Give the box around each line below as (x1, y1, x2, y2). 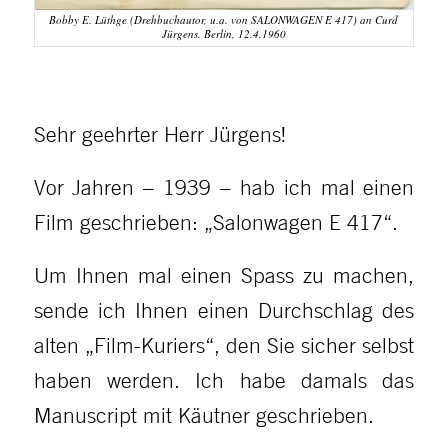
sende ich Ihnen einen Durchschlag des (33, 296, 415, 323)
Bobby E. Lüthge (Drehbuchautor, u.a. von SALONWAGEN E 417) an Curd (49, 12, 399, 28)
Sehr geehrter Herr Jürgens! (33, 121, 286, 148)
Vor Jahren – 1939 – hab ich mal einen (33, 174, 415, 201)
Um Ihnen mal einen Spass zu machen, (33, 261, 415, 288)
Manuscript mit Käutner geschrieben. (33, 401, 374, 428)
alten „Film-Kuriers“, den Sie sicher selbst (33, 331, 415, 358)
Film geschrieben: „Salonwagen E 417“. (33, 209, 398, 236)
